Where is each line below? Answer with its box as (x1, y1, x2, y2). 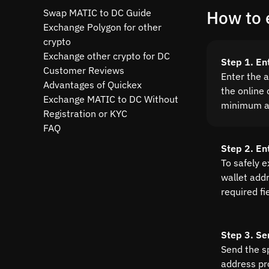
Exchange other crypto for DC (43, 50, 170, 62)
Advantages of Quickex (43, 79, 142, 91)
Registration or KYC (43, 107, 127, 119)
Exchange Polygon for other (43, 21, 162, 33)
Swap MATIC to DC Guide (43, 7, 151, 19)
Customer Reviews (43, 64, 124, 76)
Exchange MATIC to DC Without (43, 93, 178, 105)
